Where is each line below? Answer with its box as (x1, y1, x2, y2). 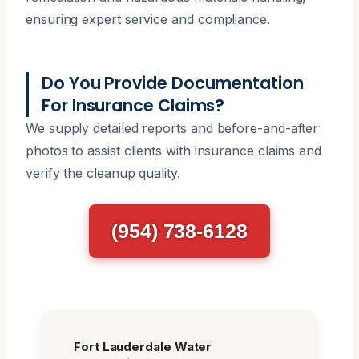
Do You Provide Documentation (42, 71, 304, 95)
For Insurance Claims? (42, 93, 225, 117)
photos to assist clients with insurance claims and (26, 142, 322, 159)
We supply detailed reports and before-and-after (26, 119, 319, 136)
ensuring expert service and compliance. (26, 10, 270, 27)
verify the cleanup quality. (26, 164, 180, 181)
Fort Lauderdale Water (74, 338, 212, 354)
